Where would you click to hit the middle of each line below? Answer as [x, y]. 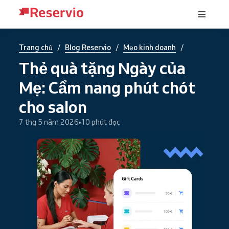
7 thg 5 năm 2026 [49, 122]
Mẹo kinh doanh [150, 48]
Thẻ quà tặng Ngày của [102, 68]
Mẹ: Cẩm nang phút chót [107, 87]
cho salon [53, 107]
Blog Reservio [88, 48]
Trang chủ [36, 48]
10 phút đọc [100, 122]
